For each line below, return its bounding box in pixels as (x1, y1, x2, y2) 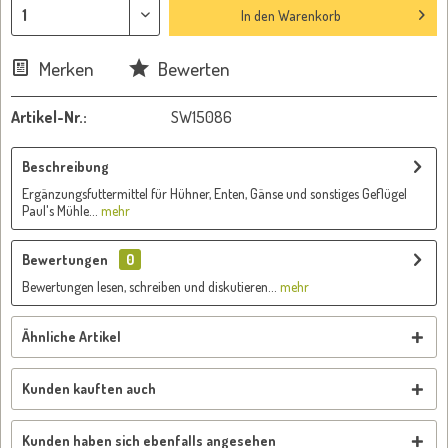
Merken (39, 56, 94, 81)
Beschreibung (22, 158, 109, 175)
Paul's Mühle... (22, 202, 98, 219)
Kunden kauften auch (22, 380, 156, 397)
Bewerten (154, 56, 230, 81)
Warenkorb (277, 6, 341, 24)
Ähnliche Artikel (22, 328, 121, 345)
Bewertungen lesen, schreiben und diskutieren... (22, 278, 277, 295)
